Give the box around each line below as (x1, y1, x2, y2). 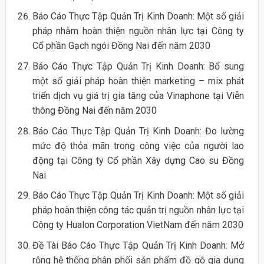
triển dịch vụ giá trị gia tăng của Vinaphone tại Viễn (32, 90, 245, 101)
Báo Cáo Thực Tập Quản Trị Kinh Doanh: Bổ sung (32, 60, 245, 72)
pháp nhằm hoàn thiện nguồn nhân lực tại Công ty (32, 25, 245, 37)
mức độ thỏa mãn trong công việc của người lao (32, 140, 245, 151)
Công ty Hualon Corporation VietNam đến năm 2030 (32, 219, 243, 231)
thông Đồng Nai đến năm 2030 (32, 104, 157, 116)
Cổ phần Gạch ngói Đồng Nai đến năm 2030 (32, 40, 210, 52)
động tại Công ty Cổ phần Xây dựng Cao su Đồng (32, 154, 245, 166)
